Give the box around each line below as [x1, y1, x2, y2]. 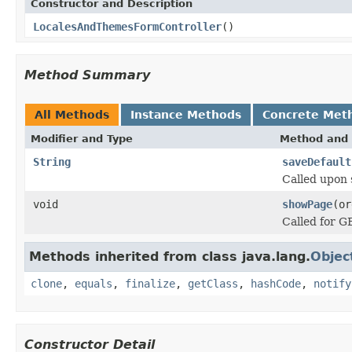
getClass [188, 277, 238, 290]
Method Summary [24, 67, 150, 82]
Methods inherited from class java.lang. [29, 248, 310, 264]
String [33, 155, 71, 168]
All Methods [35, 108, 109, 121]
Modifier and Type [31, 132, 133, 145]
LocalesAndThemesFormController [33, 20, 222, 33]
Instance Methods [130, 108, 241, 121]
